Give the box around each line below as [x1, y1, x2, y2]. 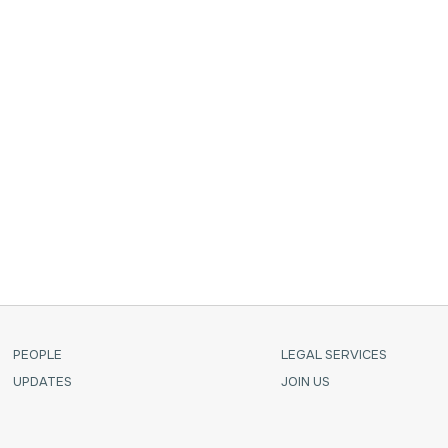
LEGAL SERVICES [280, 347, 387, 364]
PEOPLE [12, 347, 62, 364]
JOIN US [280, 374, 330, 391]
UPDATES [12, 374, 72, 391]
